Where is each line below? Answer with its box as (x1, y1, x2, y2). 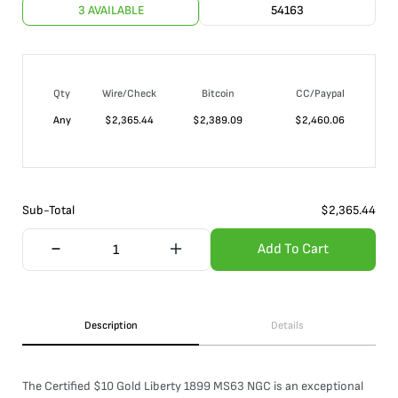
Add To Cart (257, 241, 329, 258)
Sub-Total (22, 203, 75, 218)
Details (271, 319, 304, 332)
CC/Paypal (296, 87, 345, 100)
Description (84, 319, 138, 332)
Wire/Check (102, 87, 156, 100)
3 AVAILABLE (77, 3, 144, 18)
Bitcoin (201, 87, 235, 100)
